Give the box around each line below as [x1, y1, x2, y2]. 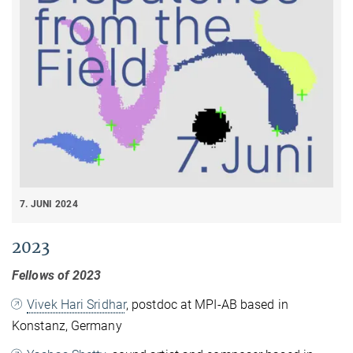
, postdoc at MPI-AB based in [125, 296, 288, 312]
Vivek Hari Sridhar [27, 296, 126, 312]
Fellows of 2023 [12, 267, 102, 283]
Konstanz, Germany [12, 318, 122, 333]
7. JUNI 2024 [20, 199, 78, 210]
